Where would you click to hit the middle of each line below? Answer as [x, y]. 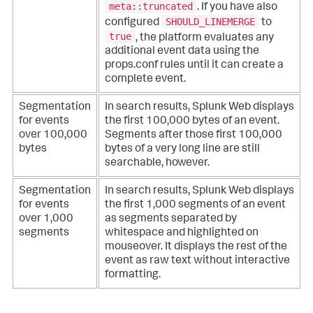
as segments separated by [171, 219]
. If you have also [237, 8]
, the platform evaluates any [205, 38]
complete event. [145, 80]
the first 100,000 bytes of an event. [192, 121]
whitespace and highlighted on [182, 233]
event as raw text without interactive [197, 261]
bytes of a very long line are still [182, 149]
